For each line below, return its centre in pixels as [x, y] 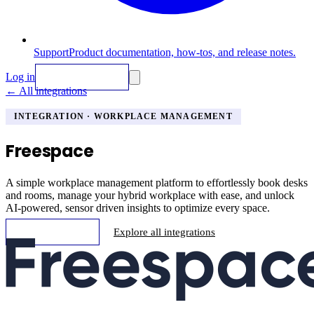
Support [51, 52]
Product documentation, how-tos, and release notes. [182, 52]
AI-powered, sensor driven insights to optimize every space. [138, 208]
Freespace [50, 151]
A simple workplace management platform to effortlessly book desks [157, 183]
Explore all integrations [164, 232]
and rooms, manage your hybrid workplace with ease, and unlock [150, 196]
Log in [20, 76]
